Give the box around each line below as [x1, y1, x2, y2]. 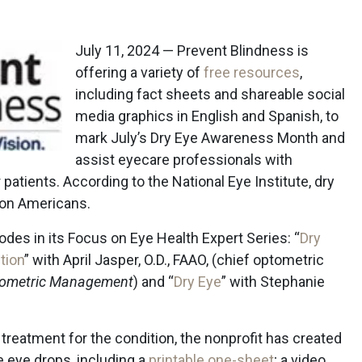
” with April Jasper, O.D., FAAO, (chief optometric [24, 251, 324, 268]
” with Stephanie [221, 273, 325, 290]
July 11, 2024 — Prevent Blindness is [75, 42, 309, 59]
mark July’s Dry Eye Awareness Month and [75, 129, 345, 146]
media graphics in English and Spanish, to [75, 107, 339, 124]
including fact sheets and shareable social [75, 86, 345, 103]
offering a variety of [75, 64, 204, 81]
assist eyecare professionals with [75, 151, 293, 168]
